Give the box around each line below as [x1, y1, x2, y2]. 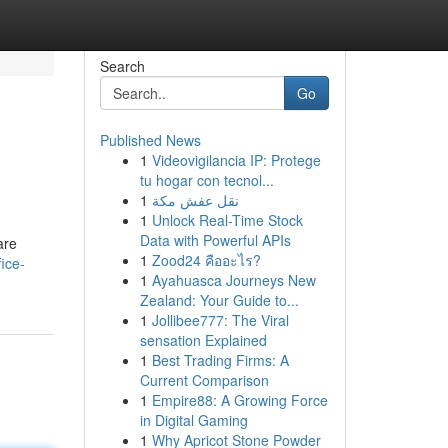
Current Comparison [139, 370, 269, 390]
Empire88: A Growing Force [151, 390, 328, 410]
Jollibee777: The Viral [151, 310, 289, 330]
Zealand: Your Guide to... [139, 290, 299, 310]
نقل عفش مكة [151, 190, 239, 210]
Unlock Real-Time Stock [151, 210, 303, 230]
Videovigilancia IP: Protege [151, 150, 321, 170]
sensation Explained [139, 330, 267, 350]
